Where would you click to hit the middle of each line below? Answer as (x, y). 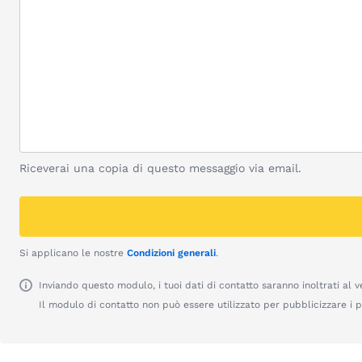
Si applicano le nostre (73, 253)
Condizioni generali (171, 253)
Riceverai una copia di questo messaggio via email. (160, 168)
